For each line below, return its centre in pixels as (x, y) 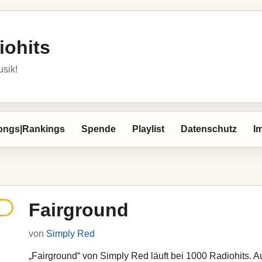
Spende (99, 129)
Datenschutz (209, 129)
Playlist (148, 129)
